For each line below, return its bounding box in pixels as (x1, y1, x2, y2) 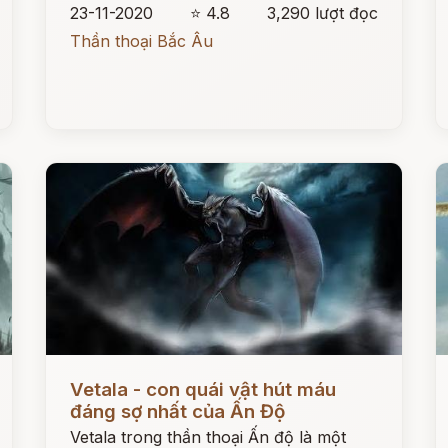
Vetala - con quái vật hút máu (70, 378, 337, 401)
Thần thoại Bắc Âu (70, 31, 214, 51)
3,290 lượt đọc (266, 3, 378, 23)
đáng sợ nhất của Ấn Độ (70, 400, 286, 423)
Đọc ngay (46, 364, 120, 384)
